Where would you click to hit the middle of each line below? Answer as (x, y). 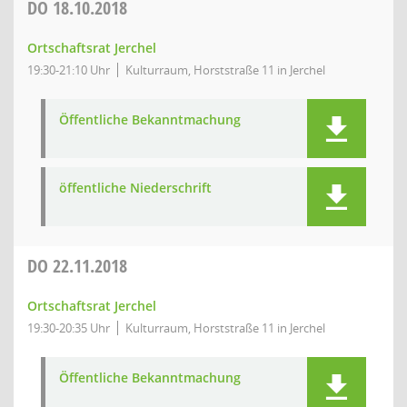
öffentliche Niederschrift (135, 188)
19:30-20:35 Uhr (69, 328)
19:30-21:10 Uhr (69, 70)
